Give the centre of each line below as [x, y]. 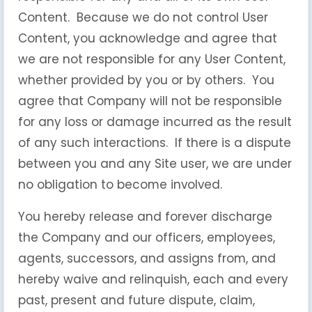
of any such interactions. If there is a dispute [155, 143]
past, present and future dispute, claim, [136, 300]
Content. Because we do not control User [143, 17]
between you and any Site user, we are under [155, 164]
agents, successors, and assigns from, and [147, 258]
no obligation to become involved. [120, 185]
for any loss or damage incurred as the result [155, 122]
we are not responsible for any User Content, [152, 59]
